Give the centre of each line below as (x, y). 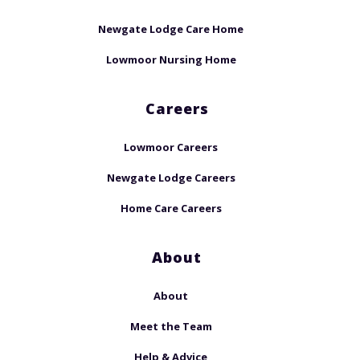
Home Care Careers (171, 208)
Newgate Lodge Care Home (171, 29)
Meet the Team (171, 326)
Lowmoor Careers (171, 147)
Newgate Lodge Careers (171, 178)
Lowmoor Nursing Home (171, 59)
